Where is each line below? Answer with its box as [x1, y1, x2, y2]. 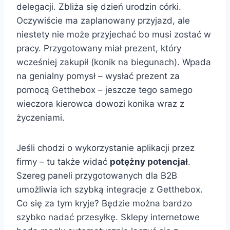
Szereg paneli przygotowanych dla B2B [16, 170, 177, 181]
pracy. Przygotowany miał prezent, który [16, 43, 181, 53]
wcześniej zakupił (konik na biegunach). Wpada [16, 57, 211, 67]
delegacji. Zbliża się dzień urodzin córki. [16, 2, 181, 12]
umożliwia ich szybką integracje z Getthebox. [16, 184, 203, 195]
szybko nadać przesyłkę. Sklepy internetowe [16, 212, 200, 222]
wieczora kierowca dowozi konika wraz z [16, 99, 184, 109]
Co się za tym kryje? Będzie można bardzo [16, 198, 192, 208]
